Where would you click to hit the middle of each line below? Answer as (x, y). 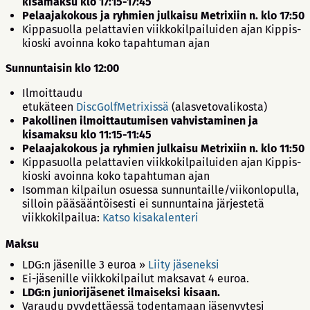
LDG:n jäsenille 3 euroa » (85, 265)
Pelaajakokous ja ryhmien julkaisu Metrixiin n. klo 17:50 (163, 16)
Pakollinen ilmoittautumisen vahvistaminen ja (140, 121)
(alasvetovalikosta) (218, 107)
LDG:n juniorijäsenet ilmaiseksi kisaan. (121, 293)
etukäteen (49, 107)
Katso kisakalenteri (151, 218)
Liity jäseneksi (184, 265)
